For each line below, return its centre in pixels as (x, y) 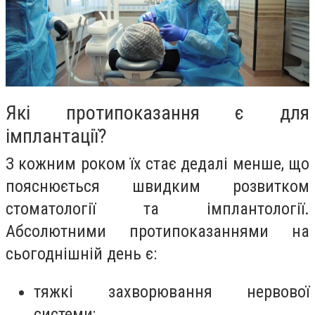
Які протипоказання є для (157, 113)
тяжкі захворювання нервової (172, 291)
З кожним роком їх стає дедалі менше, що (157, 164)
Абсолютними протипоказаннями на (157, 232)
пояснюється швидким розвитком (157, 187)
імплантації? (56, 136)
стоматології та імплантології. (157, 209)
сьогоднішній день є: (81, 254)
